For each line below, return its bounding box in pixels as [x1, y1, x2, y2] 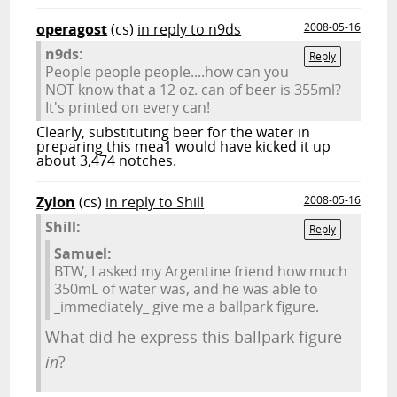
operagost [36, 19, 108, 39]
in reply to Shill [105, 192, 205, 212]
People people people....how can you [45, 62, 290, 82]
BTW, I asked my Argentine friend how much [54, 261, 348, 281]
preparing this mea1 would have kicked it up [36, 136, 331, 156]
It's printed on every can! [45, 97, 211, 117]
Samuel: [54, 244, 113, 263]
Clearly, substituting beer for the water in [36, 122, 311, 142]
